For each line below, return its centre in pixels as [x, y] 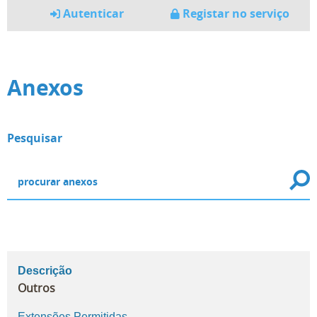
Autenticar [93, 14]
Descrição [45, 271]
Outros [36, 288]
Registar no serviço [236, 14]
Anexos [45, 88]
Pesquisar [35, 138]
